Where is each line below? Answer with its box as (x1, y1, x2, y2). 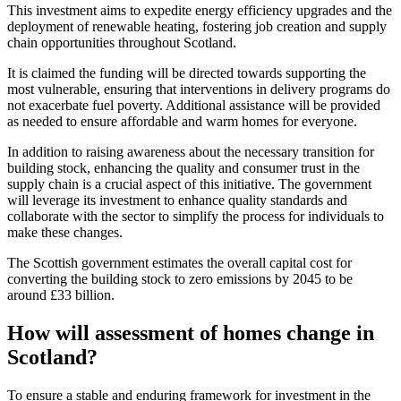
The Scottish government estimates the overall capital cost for (7, 254, 352, 270)
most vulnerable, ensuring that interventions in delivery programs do (7, 81, 390, 97)
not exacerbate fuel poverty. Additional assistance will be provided (7, 97, 380, 113)
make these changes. (7, 224, 123, 240)
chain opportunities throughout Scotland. (7, 34, 236, 50)
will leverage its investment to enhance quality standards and (7, 192, 347, 208)
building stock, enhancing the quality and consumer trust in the (7, 159, 360, 175)
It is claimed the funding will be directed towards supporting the (7, 64, 366, 81)
